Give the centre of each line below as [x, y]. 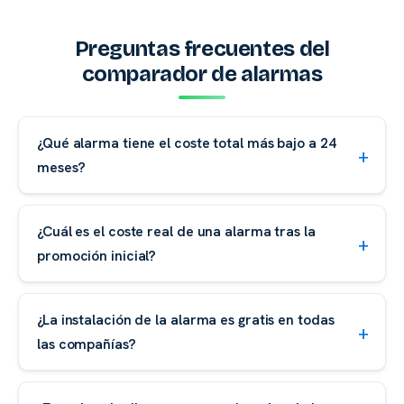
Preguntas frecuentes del [202, 48]
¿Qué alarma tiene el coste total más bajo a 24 [187, 143]
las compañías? [87, 344]
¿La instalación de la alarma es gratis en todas [186, 320]
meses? [61, 168]
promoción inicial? [97, 256]
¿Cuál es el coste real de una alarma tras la [176, 232]
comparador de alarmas [202, 73]
